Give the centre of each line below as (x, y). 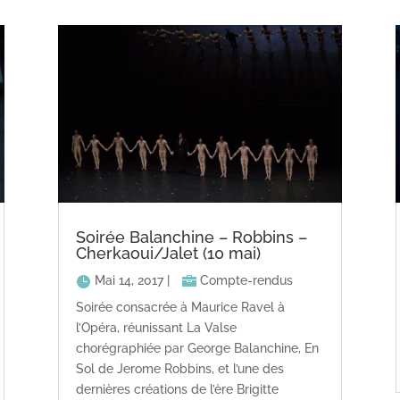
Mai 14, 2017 (129, 281)
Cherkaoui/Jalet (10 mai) (168, 254)
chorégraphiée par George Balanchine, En (197, 349)
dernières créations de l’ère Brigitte (177, 390)
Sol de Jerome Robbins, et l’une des (179, 369)
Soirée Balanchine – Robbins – (191, 237)
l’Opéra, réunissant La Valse (156, 328)
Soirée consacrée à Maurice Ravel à (180, 308)
